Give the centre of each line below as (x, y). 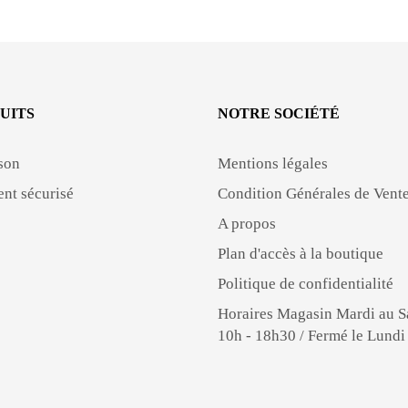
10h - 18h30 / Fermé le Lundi (311, 335)
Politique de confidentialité (306, 283)
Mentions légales (273, 163)
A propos (247, 223)
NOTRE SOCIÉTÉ (279, 113)
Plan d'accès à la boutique (301, 253)
